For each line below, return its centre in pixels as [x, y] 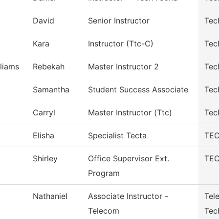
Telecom [104, 211]
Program [104, 173]
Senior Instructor [119, 21]
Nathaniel [50, 196]
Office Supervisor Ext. [129, 158]
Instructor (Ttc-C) [121, 44]
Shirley [45, 158]
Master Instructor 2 [123, 66]
